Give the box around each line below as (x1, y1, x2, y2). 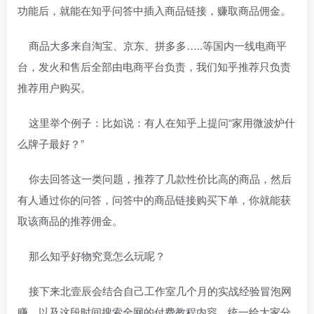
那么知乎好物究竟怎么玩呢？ (18, 248, 165, 263)
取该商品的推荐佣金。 (18, 213, 123, 228)
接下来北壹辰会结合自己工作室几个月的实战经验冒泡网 (18, 283, 292, 298)
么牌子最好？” (18, 136, 84, 151)
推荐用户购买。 (18, 80, 91, 95)
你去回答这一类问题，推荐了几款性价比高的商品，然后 (18, 171, 292, 186)
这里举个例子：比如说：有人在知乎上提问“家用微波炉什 (18, 115, 295, 130)
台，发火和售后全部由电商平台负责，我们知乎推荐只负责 (18, 59, 291, 74)
